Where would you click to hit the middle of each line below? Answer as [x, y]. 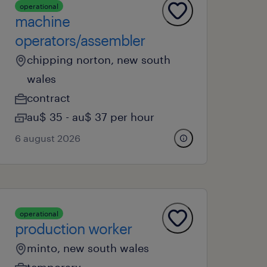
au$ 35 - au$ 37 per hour [91, 117]
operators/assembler [80, 40]
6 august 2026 [48, 138]
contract [49, 98]
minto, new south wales [88, 248]
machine [43, 21]
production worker [74, 229]
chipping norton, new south [99, 60]
